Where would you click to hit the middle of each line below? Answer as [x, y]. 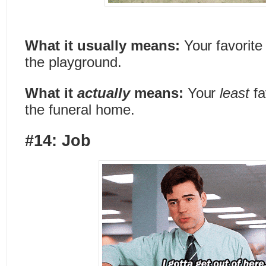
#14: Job [58, 140]
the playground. [73, 62]
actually [105, 93]
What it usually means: [102, 45]
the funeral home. [80, 110]
